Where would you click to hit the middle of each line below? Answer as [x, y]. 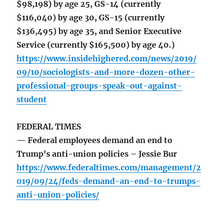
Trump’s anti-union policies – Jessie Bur [97, 154]
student [32, 100]
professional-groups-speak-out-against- [100, 86]
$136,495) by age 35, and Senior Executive [99, 31]
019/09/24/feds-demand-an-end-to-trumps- [109, 181]
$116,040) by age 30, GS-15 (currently [91, 18]
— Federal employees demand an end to [95, 140]
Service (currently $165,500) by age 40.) [96, 45]
